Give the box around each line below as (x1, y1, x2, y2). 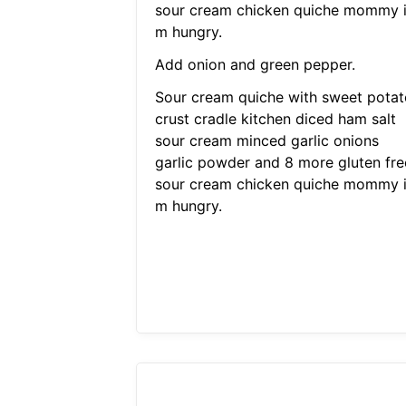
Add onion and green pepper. (154, 55, 355, 74)
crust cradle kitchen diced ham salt (154, 110, 396, 129)
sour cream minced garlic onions (154, 131, 379, 150)
